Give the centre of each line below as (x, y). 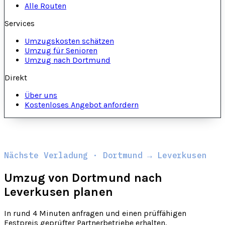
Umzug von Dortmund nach (83, 178)
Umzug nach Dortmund (68, 60)
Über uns (41, 95)
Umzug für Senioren (61, 50)
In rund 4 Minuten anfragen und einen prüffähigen (95, 213)
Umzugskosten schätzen (69, 41)
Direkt (16, 77)
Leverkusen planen (59, 192)
